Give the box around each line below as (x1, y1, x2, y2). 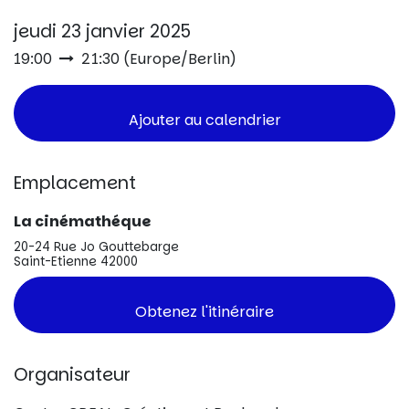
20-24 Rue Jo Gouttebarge (14, 238, 179, 257)
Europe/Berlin (130, 48, 230, 70)
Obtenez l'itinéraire (135, 301, 274, 323)
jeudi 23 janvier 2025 (14, 19, 191, 45)
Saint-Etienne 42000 (14, 253, 138, 271)
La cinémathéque (14, 211, 151, 233)
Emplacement (14, 171, 136, 196)
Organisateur (14, 362, 131, 388)
